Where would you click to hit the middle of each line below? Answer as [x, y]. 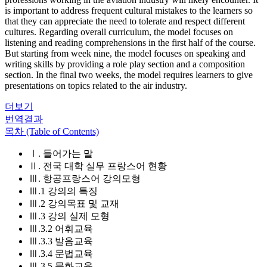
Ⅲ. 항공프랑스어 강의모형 [85, 178]
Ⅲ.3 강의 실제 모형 [69, 216]
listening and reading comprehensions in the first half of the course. [130, 43]
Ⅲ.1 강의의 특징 [63, 191]
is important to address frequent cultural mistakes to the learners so [129, 10]
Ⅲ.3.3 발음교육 [61, 241]
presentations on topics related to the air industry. [96, 86]
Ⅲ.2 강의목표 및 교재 [74, 204]
